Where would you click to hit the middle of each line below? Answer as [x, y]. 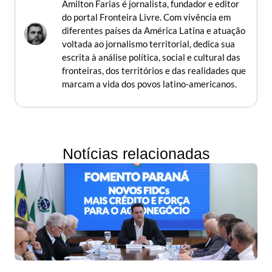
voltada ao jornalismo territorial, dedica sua [148, 43]
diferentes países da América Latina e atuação [154, 30]
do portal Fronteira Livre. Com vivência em [146, 17]
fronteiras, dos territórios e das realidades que [154, 70]
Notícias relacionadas [136, 153]
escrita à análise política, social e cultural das [151, 57]
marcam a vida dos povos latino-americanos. [149, 83]
